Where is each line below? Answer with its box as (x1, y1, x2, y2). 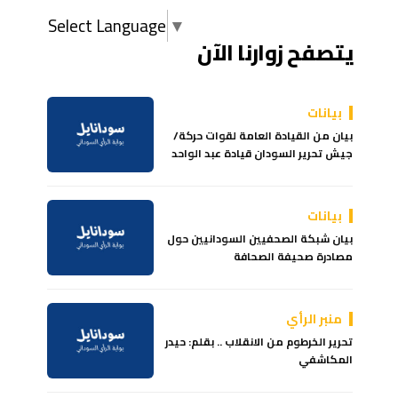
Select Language (48, 9, 167, 42)
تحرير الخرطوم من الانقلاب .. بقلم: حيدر (165, 330, 354, 352)
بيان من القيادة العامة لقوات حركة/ (173, 124, 354, 146)
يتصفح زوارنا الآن (197, 32, 354, 73)
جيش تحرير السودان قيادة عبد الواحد (171, 142, 354, 163)
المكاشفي (298, 348, 354, 370)
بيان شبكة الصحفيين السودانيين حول (167, 227, 354, 249)
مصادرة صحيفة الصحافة (234, 245, 354, 267)
